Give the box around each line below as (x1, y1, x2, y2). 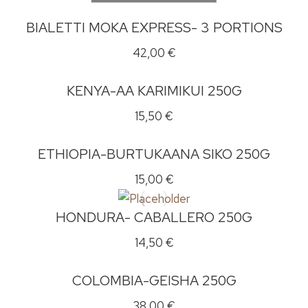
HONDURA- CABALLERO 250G (56, 208, 252, 226)
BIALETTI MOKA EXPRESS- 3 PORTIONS (25, 19, 283, 36)
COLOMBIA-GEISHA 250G (71, 272, 236, 289)
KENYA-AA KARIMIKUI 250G (66, 82, 242, 100)
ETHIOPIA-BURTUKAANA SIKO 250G (38, 145, 270, 163)
